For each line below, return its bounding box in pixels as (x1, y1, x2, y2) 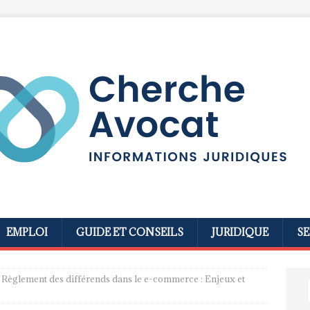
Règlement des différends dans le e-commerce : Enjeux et (1, 273, 245, 285)
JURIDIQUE (212, 226, 268, 239)
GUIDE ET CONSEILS (76, 226, 183, 239)
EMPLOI (6, 226, 48, 239)
